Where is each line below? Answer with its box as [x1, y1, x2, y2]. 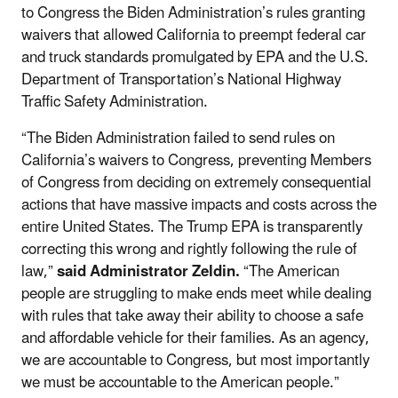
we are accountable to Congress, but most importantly [21, 344, 370, 377]
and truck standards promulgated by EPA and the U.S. [21, 41, 369, 74]
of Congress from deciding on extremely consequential [21, 166, 371, 199]
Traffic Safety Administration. [21, 85, 208, 118]
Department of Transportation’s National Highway [21, 63, 341, 96]
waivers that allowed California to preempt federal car [21, 19, 366, 52]
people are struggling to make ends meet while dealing [21, 277, 371, 310]
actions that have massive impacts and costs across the [21, 188, 377, 221]
